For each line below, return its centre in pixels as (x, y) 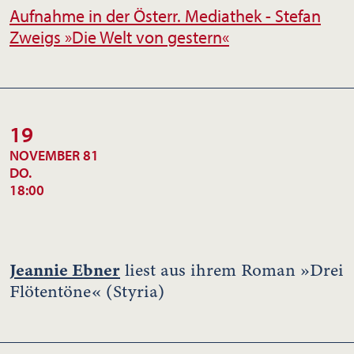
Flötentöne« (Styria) (87, 291)
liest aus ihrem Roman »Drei (232, 270)
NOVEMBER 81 (54, 155)
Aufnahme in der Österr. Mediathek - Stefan (165, 15)
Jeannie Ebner (65, 269)
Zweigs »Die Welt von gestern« (119, 37)
